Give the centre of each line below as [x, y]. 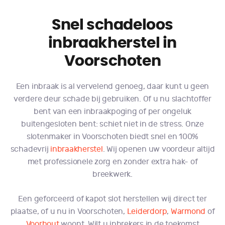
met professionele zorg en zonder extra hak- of [113, 161]
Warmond [188, 211]
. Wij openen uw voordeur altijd [159, 149]
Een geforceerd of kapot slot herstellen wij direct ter [113, 199]
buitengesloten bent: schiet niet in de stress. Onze [113, 124]
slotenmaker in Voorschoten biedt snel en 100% [113, 136]
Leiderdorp [147, 211]
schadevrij [30, 149]
